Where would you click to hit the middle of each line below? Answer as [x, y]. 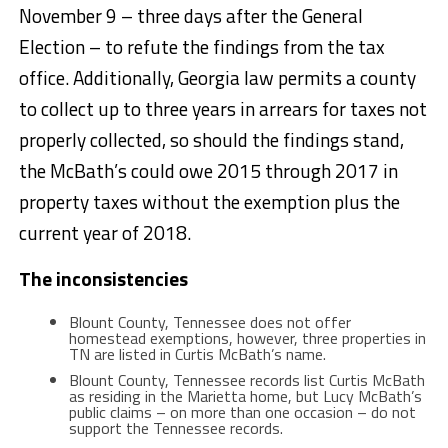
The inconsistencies [103, 278]
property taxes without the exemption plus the [209, 201]
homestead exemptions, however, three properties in [247, 337]
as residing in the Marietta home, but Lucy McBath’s [245, 395]
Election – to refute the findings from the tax [201, 46]
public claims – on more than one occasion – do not [242, 411]
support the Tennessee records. [175, 427]
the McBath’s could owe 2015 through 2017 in [208, 170]
